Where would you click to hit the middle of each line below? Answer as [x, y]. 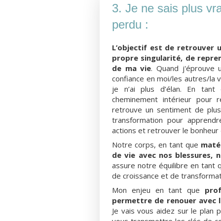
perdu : [130, 24]
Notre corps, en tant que [156, 144]
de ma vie [132, 68]
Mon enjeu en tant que [158, 190]
